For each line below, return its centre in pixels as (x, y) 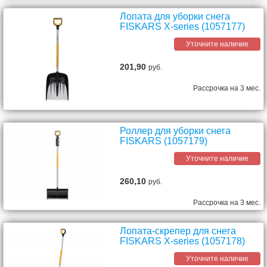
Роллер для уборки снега (176, 131)
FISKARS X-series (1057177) (183, 27)
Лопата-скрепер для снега (178, 231)
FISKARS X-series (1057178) (183, 241)
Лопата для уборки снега (175, 16)
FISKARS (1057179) (164, 141)
